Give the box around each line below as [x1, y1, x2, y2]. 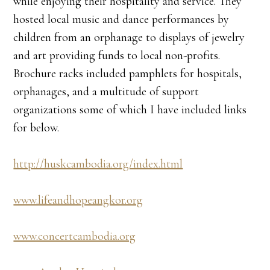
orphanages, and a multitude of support [13, 84, 199, 99]
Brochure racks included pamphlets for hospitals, [13, 66, 242, 81]
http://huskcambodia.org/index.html [13, 157, 183, 172]
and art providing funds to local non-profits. [13, 48, 221, 63]
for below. [13, 121, 60, 136]
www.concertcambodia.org [13, 229, 136, 244]
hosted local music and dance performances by [13, 12, 230, 27]
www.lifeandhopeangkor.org [13, 193, 143, 208]
